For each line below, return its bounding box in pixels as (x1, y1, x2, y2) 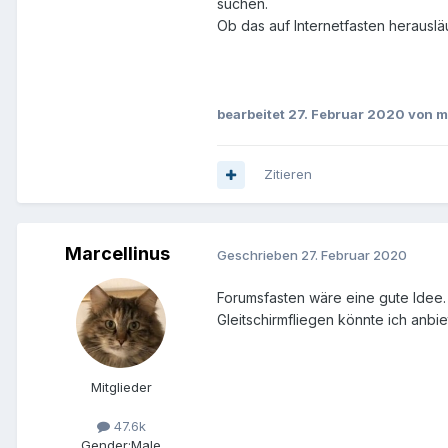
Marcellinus (64, 243, 170, 265)
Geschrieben (217, 246, 301, 263)
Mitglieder (90, 379, 152, 396)
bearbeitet (217, 106, 288, 123)
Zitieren (264, 166, 312, 183)
